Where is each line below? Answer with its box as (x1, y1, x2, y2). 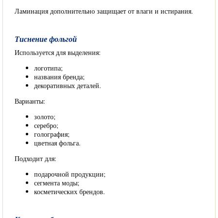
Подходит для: (15, 154, 56, 163)
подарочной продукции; (34, 169, 106, 179)
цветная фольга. (34, 138, 81, 147)
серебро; (34, 121, 58, 130)
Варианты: (15, 96, 45, 106)
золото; (34, 112, 55, 121)
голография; (34, 129, 70, 139)
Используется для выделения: (15, 48, 101, 57)
